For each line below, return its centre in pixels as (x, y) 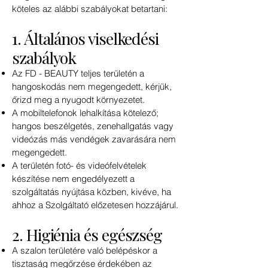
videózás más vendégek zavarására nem (94, 139)
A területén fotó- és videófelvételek (79, 166)
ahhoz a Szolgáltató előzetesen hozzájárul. (95, 205)
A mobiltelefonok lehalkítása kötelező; (85, 113)
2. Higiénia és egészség (87, 235)
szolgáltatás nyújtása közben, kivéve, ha (92, 192)
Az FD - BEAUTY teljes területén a (78, 74)
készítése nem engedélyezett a (73, 179)
